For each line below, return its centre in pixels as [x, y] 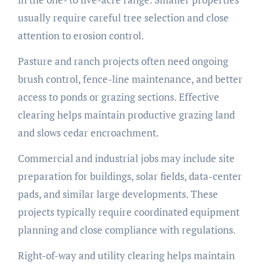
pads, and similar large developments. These [118, 194]
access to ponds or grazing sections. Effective [118, 97]
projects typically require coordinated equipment [128, 212]
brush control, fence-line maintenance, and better [130, 79]
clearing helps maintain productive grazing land [126, 115]
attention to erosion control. [81, 36]
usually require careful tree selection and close [123, 18]
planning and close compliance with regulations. [127, 230]
